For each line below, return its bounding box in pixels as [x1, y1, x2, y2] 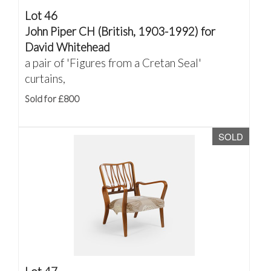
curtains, [25, 71, 65, 85]
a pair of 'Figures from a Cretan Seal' [25, 56, 201, 70]
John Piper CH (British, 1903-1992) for [25, 24, 215, 38]
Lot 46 [25, 8, 57, 22]
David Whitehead [25, 40, 110, 54]
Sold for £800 [25, 93, 80, 104]
